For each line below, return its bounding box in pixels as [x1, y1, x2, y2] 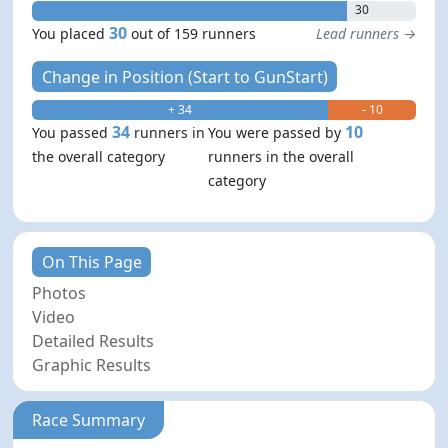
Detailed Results [32, 329, 155, 352]
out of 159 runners [131, 24, 257, 44]
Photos [32, 281, 87, 304]
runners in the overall [207, 146, 354, 166]
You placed [32, 24, 110, 44]
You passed [32, 122, 113, 142]
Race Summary [32, 408, 146, 431]
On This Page [41, 250, 142, 273]
